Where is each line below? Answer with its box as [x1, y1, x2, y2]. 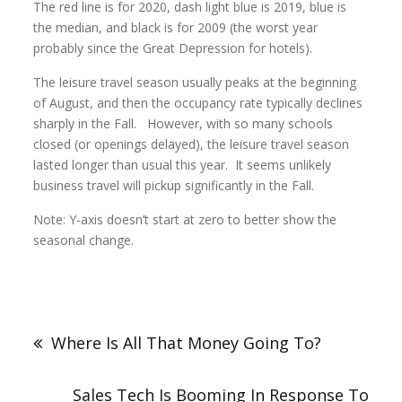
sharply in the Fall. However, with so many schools [33, 115, 334, 132]
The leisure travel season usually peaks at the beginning [33, 74, 357, 91]
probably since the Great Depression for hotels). [33, 39, 313, 57]
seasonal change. [33, 232, 135, 249]
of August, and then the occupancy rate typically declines [33, 94, 363, 111]
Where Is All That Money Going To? [51, 332, 322, 354]
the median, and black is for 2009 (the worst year [33, 19, 319, 36]
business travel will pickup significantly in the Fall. [33, 177, 315, 194]
